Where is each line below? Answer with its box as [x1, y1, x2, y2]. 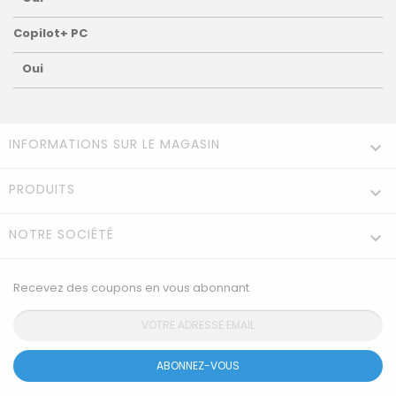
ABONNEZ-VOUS [156, 358, 240, 374]
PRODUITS [9, 180, 75, 199]
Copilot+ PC [13, 25, 88, 42]
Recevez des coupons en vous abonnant [13, 279, 249, 297]
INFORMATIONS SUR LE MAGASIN [9, 135, 220, 154]
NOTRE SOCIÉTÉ [9, 225, 114, 244]
